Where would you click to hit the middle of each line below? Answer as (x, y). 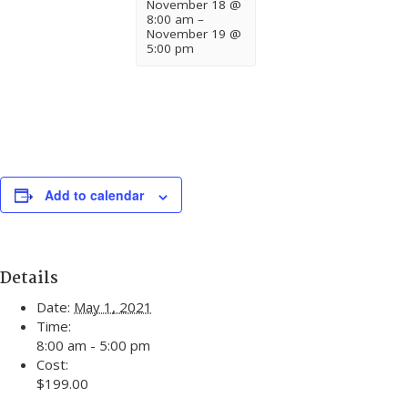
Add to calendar (94, 195)
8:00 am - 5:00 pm (93, 346)
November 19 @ (194, 34)
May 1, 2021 (113, 307)
